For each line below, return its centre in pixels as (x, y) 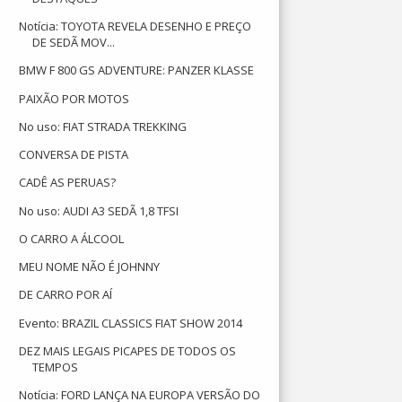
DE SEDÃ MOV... (74, 42)
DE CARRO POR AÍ (66, 295)
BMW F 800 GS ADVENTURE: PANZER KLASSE (137, 70)
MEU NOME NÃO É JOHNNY (90, 267)
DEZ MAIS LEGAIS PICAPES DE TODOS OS (128, 350)
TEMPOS (56, 367)
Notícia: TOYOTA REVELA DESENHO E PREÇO (135, 26)
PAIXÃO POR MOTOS (74, 98)
